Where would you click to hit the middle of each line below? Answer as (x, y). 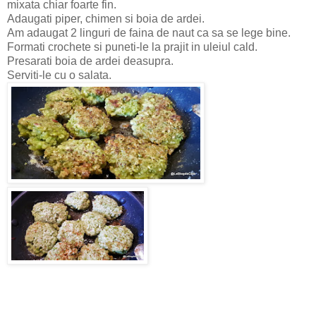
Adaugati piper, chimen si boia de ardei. (106, 19)
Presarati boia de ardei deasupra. (90, 61)
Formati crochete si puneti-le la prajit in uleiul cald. (132, 47)
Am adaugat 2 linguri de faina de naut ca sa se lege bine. (149, 33)
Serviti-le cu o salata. (59, 75)
